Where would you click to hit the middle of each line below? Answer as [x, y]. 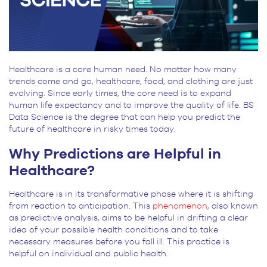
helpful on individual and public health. [90, 254]
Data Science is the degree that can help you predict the [125, 117]
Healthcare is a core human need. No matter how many [123, 69]
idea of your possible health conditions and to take [114, 230]
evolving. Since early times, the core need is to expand [120, 93]
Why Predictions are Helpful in [115, 154]
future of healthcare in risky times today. [94, 129]
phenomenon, [181, 206]
